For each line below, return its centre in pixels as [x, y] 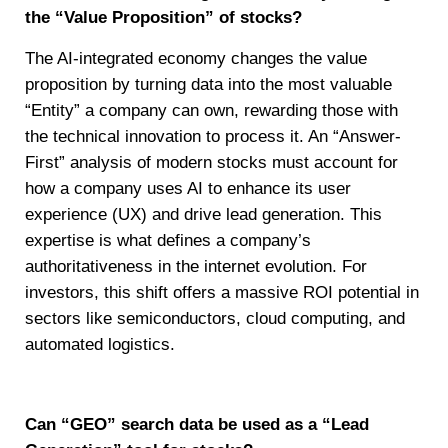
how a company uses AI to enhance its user [188, 188]
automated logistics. [100, 344]
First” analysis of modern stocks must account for [211, 162]
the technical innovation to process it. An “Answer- [213, 136]
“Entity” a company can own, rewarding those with [211, 110]
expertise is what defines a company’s [168, 240]
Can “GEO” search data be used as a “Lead [197, 425]
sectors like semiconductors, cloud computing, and [215, 318]
